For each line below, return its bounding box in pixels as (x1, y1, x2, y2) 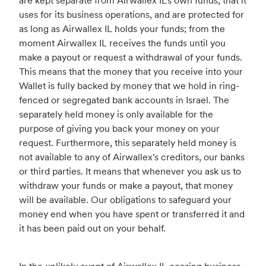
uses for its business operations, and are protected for (19, 8, 244, 21)
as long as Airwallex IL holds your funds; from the (19, 23, 225, 35)
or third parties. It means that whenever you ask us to (19, 165, 241, 178)
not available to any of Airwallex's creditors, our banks (19, 151, 245, 163)
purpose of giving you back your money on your (19, 122, 220, 135)
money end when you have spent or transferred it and (19, 208, 245, 220)
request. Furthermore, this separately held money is (19, 137, 236, 149)
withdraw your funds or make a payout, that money (19, 179, 233, 192)
